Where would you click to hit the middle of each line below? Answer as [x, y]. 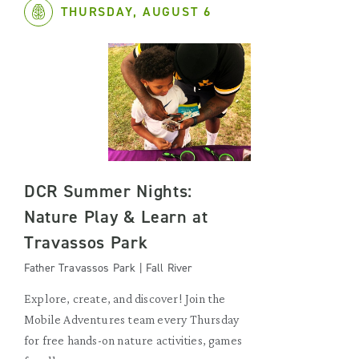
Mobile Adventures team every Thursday [132, 319]
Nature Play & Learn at [116, 217]
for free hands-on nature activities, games [133, 340]
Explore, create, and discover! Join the [125, 298]
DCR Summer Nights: [108, 191]
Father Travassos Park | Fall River [109, 268]
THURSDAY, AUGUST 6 [136, 12]
